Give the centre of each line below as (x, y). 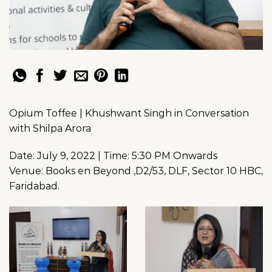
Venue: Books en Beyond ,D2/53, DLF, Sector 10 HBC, (136, 171)
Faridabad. (34, 186)
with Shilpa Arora (50, 128)
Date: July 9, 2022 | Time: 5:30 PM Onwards (113, 156)
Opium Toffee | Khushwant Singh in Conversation (129, 113)
